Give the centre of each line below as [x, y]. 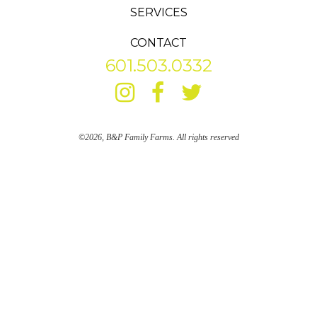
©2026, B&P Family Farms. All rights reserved [158, 138]
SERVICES [158, 13]
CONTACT [158, 43]
